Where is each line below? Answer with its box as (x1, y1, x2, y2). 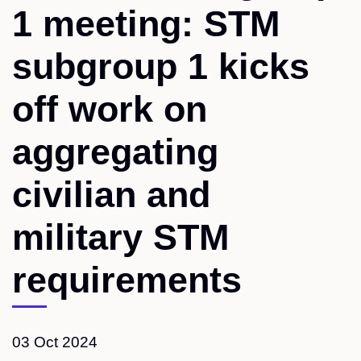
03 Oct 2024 (12, 333, 98, 351)
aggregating (12, 132, 218, 172)
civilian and (12, 175, 210, 215)
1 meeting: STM (12, 4, 280, 44)
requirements (12, 260, 242, 301)
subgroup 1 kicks (12, 47, 309, 87)
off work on (12, 89, 207, 130)
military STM (12, 218, 229, 258)
